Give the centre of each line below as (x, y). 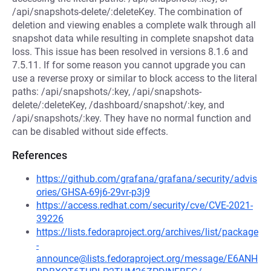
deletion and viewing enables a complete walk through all (134, 25)
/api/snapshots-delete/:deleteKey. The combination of (127, 12)
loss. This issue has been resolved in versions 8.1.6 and (130, 52)
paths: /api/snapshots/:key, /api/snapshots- (107, 92)
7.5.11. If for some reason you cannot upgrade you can (129, 65)
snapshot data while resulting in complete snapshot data (133, 38)
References (40, 155)
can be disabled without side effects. (90, 132)
